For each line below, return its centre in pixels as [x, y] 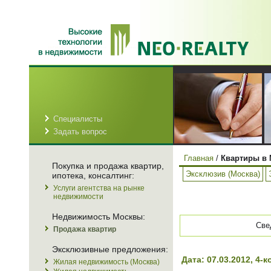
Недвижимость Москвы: [99, 217]
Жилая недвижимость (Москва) [106, 262]
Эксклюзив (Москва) [223, 174]
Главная [199, 158]
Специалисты [78, 119]
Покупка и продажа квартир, [108, 166]
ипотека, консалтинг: [93, 175]
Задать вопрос [80, 132]
